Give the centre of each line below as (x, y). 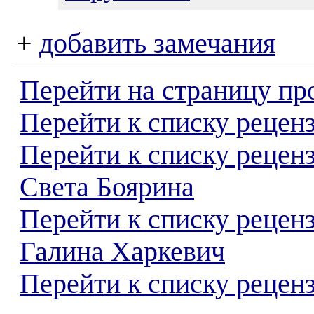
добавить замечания (157, 43)
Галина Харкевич (122, 252)
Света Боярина (107, 187)
